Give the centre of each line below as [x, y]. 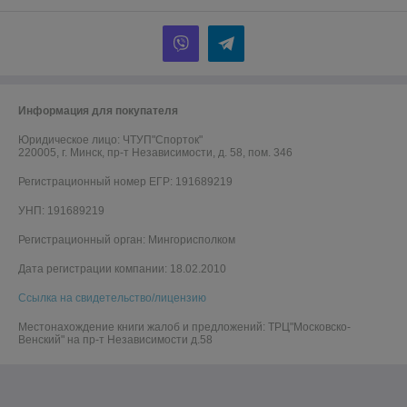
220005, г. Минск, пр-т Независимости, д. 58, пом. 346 [155, 153]
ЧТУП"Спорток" [163, 140]
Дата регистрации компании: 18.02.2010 [122, 269]
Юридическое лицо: [70, 140]
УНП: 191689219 [61, 211]
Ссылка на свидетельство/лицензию [112, 298]
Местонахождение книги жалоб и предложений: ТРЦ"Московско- [184, 328]
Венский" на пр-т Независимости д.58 [115, 340]
